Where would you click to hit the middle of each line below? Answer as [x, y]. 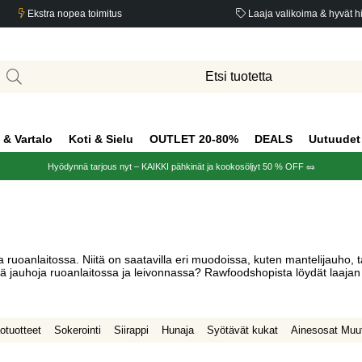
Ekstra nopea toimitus [73, 14]
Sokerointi [77, 330]
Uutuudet [335, 139]
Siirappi [131, 330]
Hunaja [177, 330]
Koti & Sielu [101, 139]
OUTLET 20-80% [194, 139]
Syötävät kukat [242, 330]
